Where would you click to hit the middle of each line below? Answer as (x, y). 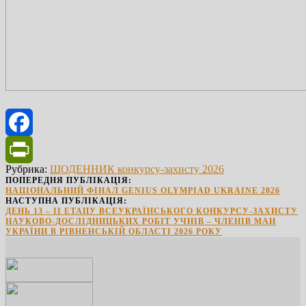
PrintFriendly (34, 176)
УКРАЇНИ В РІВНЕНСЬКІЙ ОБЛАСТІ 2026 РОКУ (114, 231)
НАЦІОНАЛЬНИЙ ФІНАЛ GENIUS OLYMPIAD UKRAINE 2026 (143, 190)
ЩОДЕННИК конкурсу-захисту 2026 (137, 169)
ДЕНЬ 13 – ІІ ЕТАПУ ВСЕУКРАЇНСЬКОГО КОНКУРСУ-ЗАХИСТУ (152, 211)
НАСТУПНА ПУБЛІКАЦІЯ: (66, 200)
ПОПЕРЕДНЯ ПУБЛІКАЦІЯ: (69, 180)
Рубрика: (28, 169)
